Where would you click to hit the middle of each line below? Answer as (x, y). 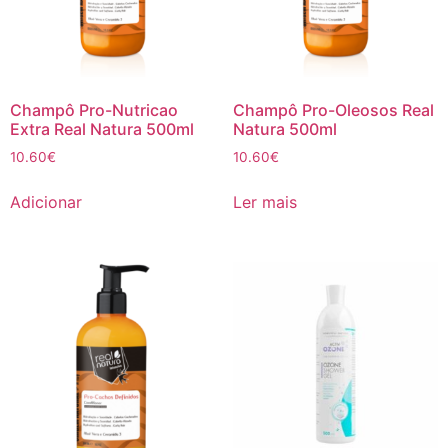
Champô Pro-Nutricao (94, 109)
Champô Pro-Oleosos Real (333, 109)
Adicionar (46, 201)
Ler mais (264, 201)
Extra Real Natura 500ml (102, 128)
